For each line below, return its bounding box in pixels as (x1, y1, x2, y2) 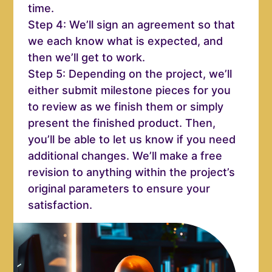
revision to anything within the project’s (28, 166, 236, 179)
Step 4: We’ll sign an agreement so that (28, 18, 236, 32)
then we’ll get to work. (28, 51, 146, 64)
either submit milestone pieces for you (28, 84, 231, 97)
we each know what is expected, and (28, 35, 223, 48)
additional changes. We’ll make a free (28, 149, 223, 163)
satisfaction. (28, 199, 93, 212)
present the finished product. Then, (28, 117, 216, 130)
